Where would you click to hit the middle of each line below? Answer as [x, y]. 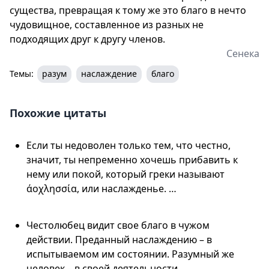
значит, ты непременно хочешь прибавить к [132, 159]
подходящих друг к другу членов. [87, 39]
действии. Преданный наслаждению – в [119, 239]
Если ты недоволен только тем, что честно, [128, 145]
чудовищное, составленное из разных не [107, 24]
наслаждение [109, 73]
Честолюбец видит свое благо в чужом [118, 225]
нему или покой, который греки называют [125, 174]
